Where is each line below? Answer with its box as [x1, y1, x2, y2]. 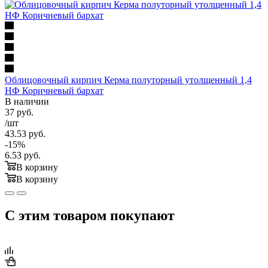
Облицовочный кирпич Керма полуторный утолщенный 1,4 [5, 74, 252, 85]
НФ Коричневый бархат [5, 85, 103, 96]
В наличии [5, 96, 49, 106]
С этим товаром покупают [5, 207, 175, 223]
